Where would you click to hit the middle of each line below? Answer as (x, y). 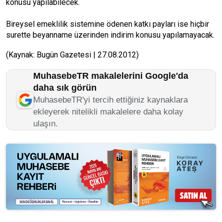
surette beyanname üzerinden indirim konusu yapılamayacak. (110, 35)
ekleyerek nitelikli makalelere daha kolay (108, 112)
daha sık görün (65, 88)
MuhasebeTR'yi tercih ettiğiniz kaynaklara (111, 100)
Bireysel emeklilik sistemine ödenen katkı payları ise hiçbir (108, 24)
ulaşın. (46, 124)
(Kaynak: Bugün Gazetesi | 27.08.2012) (72, 55)
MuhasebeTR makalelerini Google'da (111, 76)
